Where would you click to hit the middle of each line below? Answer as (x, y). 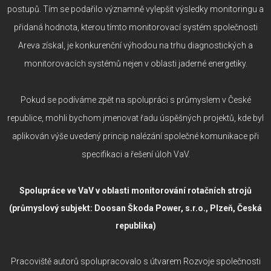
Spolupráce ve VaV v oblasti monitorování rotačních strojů (135, 190)
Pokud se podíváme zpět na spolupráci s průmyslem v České (135, 100)
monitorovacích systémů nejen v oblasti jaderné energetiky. (135, 63)
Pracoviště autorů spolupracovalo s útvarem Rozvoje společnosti (135, 261)
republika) (135, 225)
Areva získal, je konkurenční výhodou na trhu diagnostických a (135, 45)
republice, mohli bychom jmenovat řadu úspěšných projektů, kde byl (135, 118)
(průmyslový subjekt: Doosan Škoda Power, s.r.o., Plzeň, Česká (135, 208)
